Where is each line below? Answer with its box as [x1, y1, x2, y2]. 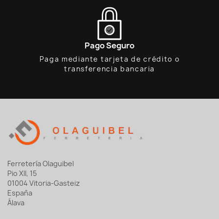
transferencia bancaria [64, 65, 155, 74]
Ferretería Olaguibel [7, 158, 74, 168]
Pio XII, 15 [7, 168, 37, 178]
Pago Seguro [84, 40, 134, 51]
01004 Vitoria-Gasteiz [7, 178, 80, 188]
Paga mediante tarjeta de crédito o [39, 55, 180, 64]
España [7, 188, 32, 197]
